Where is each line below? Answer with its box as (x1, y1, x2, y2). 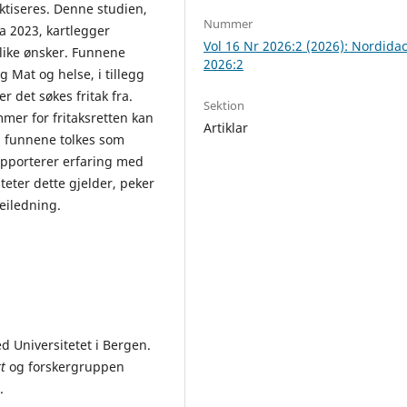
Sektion (203, 96, 245, 114)
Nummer (203, 15, 253, 32)
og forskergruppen (5, 357, 124, 375)
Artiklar (203, 118, 249, 136)
